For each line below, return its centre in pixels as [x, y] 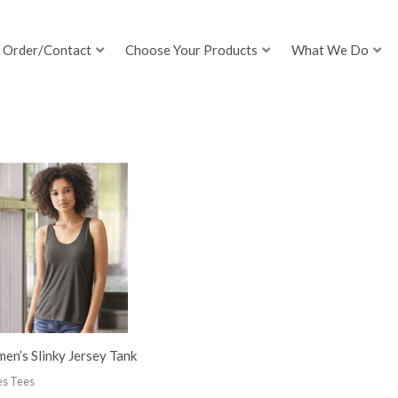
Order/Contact [48, 50]
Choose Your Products [192, 50]
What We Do [330, 50]
